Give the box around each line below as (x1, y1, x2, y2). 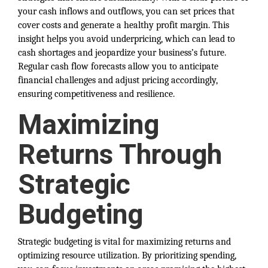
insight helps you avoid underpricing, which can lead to (18, 33, 235, 44)
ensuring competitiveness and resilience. (18, 89, 175, 99)
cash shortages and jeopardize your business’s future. (18, 47, 226, 58)
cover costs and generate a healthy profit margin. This (18, 20, 229, 31)
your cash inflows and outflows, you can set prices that (18, 6, 234, 17)
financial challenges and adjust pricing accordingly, (18, 75, 218, 86)
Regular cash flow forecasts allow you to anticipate (18, 61, 218, 72)
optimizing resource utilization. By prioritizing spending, (18, 250, 236, 261)
